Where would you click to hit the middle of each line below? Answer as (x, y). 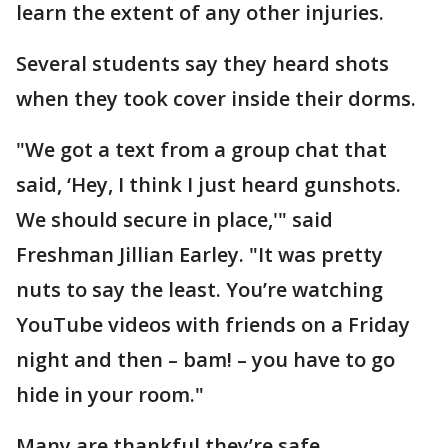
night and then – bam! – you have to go (205, 359)
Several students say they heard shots (202, 63)
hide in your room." (110, 394)
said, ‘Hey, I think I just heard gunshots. (208, 184)
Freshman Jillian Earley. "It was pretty (199, 254)
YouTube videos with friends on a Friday (213, 324)
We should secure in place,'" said (174, 219)
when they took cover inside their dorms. (216, 98)
